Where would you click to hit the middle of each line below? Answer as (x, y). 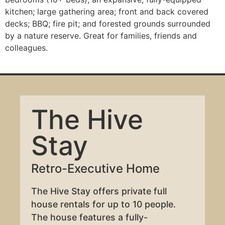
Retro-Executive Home (96, 169)
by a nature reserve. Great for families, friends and (101, 36)
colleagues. (26, 48)
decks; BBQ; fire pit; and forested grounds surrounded (108, 24)
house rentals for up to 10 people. (104, 204)
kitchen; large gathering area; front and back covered (107, 12)
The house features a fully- (90, 217)
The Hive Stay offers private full (99, 191)
